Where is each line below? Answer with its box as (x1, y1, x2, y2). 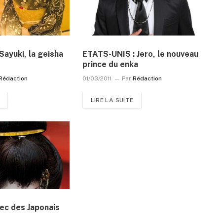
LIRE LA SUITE (90, 96, 134, 104)
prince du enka (82, 59, 138, 69)
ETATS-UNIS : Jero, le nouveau (82, 49, 198, 59)
